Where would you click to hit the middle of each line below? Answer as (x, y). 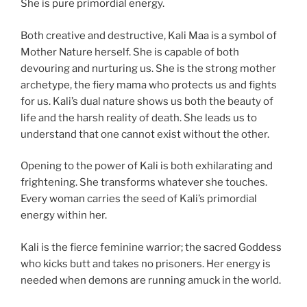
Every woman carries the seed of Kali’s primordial (139, 199)
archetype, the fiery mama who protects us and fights (149, 85)
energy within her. (64, 216)
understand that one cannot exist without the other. (145, 134)
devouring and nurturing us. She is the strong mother (148, 68)
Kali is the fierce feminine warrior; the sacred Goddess (151, 247)
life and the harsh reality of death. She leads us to (139, 118)
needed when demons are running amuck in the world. (151, 280)
